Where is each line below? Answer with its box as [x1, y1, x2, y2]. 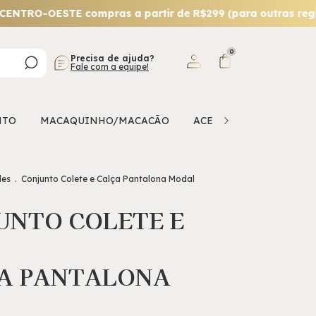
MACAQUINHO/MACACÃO [40, 114, 169, 127]
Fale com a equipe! [71, 61, 149, 72]
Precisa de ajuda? [71, 53, 154, 63]
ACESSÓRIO [193, 114, 252, 127]
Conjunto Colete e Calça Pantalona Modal [21, 174, 195, 184]
